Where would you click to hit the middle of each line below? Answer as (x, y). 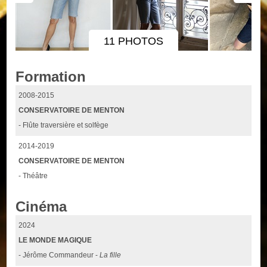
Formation (51, 77)
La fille (111, 255)
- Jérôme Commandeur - (59, 255)
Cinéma (41, 206)
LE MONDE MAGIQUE (55, 240)
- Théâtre (33, 176)
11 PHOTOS (133, 41)
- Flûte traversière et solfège (64, 125)
